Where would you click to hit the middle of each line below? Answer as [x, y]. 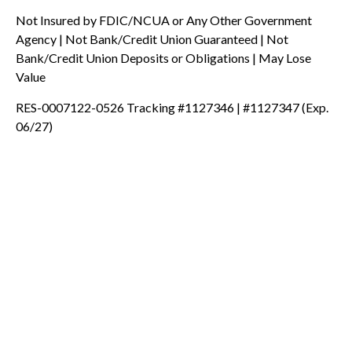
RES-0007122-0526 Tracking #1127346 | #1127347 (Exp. [172, 107]
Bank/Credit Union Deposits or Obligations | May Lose [163, 57]
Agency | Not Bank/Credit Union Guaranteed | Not [152, 38]
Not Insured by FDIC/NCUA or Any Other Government [164, 20]
